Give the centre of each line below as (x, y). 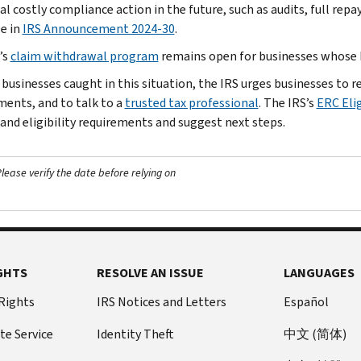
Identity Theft (135, 334)
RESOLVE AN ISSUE (150, 272)
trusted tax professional (191, 102)
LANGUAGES (320, 272)
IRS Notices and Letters (161, 301)
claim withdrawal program (84, 56)
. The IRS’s (287, 102)
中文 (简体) (315, 334)
